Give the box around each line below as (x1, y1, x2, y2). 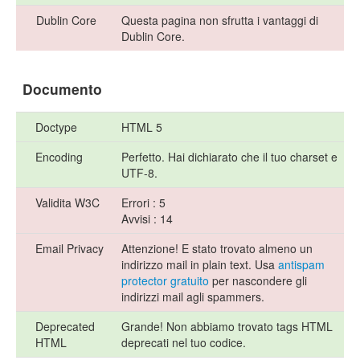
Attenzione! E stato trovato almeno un (121, 240, 313, 257)
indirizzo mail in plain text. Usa (121, 256, 278, 273)
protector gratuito (121, 272, 209, 289)
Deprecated (35, 318, 95, 335)
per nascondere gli (209, 272, 307, 289)
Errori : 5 (121, 194, 166, 211)
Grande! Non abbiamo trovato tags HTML (121, 318, 333, 335)
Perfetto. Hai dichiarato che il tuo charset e (121, 149, 337, 166)
